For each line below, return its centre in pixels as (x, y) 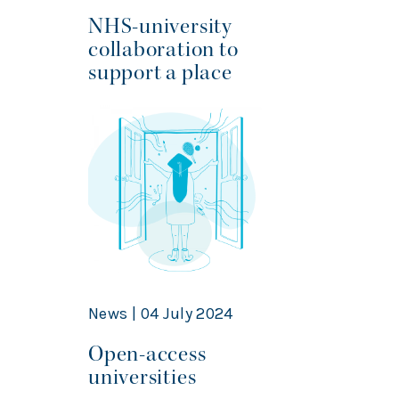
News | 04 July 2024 (161, 314)
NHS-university (160, 26)
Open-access (147, 354)
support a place (163, 72)
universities (145, 378)
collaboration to (163, 49)
